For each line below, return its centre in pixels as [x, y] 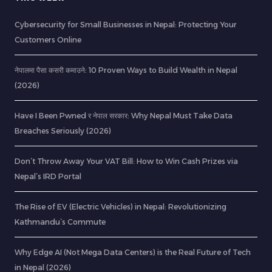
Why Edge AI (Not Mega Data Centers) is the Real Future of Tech [133, 252]
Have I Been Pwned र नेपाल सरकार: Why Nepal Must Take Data [124, 116]
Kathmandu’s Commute [60, 222]
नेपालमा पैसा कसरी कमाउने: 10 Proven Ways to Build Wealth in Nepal [126, 70]
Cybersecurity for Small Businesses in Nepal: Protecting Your [126, 25]
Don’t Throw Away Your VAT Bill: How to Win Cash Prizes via [126, 161]
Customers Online [48, 40]
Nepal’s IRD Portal [48, 176]
